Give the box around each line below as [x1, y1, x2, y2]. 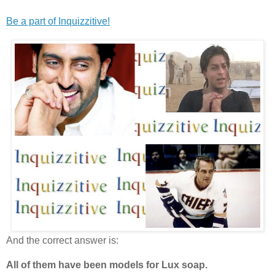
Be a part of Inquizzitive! [6, 15, 110, 26]
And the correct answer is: [6, 234, 118, 246]
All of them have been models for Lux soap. [6, 259, 207, 270]
